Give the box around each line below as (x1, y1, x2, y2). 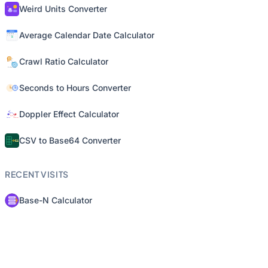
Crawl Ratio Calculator (19, 56, 108, 66)
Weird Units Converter (19, 4, 107, 14)
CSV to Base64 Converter (19, 135, 121, 145)
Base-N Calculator (19, 195, 92, 205)
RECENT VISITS (5, 169, 69, 179)
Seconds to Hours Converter (19, 83, 131, 93)
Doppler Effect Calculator (19, 109, 119, 119)
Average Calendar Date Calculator (19, 30, 154, 40)
